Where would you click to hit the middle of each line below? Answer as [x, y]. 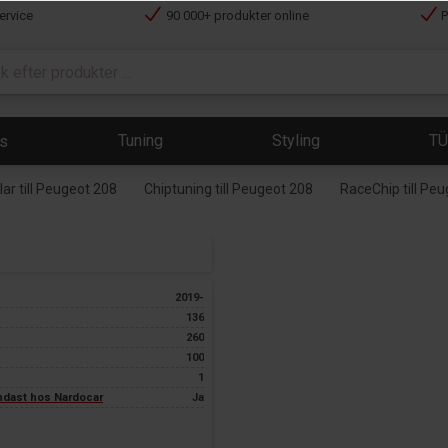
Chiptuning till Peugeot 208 [229, 189]
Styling [295, 140]
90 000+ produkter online [237, 15]
